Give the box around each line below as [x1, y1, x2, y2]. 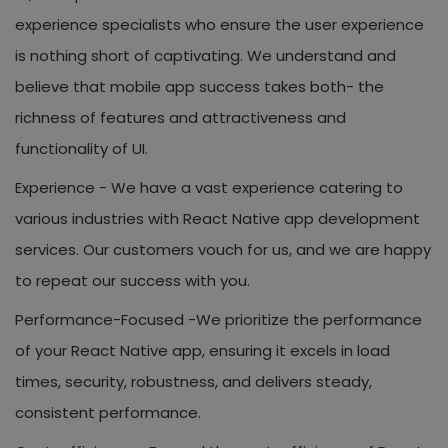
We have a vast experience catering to [111, 176, 403, 198]
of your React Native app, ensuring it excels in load [15, 339, 390, 361]
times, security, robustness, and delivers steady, [15, 370, 372, 392]
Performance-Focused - [15, 308, 196, 330]
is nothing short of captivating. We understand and [15, 44, 396, 66]
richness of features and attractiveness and [15, 106, 346, 128]
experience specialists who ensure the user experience [15, 13, 424, 35]
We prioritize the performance [196, 308, 422, 330]
